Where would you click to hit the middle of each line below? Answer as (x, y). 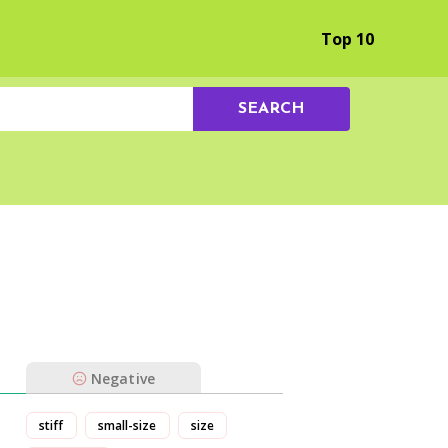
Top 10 (348, 38)
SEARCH (271, 109)
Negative (123, 378)
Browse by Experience (195, 38)
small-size (127, 425)
